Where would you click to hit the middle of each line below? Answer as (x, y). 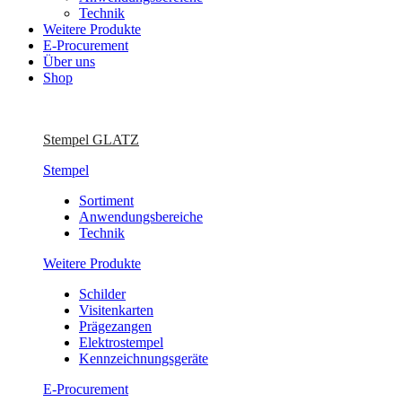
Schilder (102, 293)
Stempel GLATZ (91, 139)
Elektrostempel (121, 342)
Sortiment (106, 200)
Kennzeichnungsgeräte (144, 358)
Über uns (69, 61)
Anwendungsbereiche (141, 216)
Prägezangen (115, 326)
